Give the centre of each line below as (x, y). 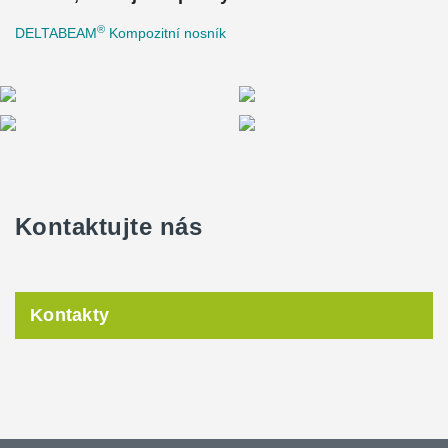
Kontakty (70, 314)
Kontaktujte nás (109, 226)
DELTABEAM (56, 32)
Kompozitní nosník (165, 32)
